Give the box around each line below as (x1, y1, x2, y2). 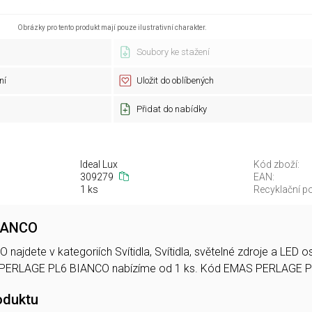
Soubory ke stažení (136, 47, 210, 57)
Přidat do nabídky (136, 104, 207, 114)
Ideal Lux (79, 159, 118, 170)
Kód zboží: (253, 159, 299, 170)
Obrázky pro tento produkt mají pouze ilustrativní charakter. (17, 24, 207, 31)
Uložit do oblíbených (136, 75, 214, 86)
